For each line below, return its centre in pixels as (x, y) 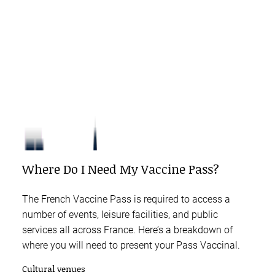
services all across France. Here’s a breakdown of (127, 230)
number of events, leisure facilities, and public (120, 215)
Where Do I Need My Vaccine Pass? (121, 169)
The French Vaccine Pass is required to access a (126, 199)
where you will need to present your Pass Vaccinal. (131, 246)
